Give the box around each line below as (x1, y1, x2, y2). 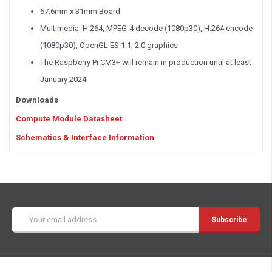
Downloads (16, 95, 58, 104)
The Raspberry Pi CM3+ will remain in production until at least (40, 57, 251, 67)
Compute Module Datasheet (16, 114, 122, 123)
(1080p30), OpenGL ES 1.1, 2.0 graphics (40, 40, 178, 50)
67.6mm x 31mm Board (40, 6, 120, 16)
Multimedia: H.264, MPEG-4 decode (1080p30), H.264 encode (40, 23, 253, 33)
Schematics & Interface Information (16, 132, 154, 142)
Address (12, 219, 42, 229)
